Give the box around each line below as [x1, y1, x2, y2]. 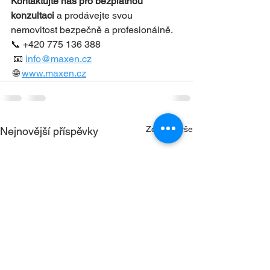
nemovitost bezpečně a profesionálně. [11, 24, 173, 36]
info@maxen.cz [25, 53, 92, 64]
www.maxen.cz [22, 67, 86, 79]
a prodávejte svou [54, 10, 135, 21]
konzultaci [11, 10, 54, 21]
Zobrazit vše [146, 124, 193, 134]
